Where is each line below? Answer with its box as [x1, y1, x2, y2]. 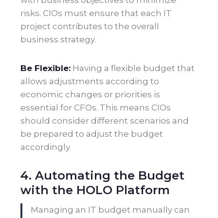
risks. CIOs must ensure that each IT [20, 8, 172, 18]
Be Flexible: [20, 63, 71, 73]
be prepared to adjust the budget [20, 129, 163, 139]
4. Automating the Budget [20, 168, 184, 183]
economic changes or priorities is [20, 90, 160, 100]
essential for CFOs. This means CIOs [20, 103, 171, 113]
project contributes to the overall [20, 21, 159, 32]
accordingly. [20, 142, 71, 152]
